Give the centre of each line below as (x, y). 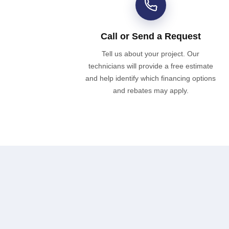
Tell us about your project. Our (151, 53)
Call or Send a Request (151, 36)
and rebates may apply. (151, 90)
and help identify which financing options (151, 78)
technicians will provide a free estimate (151, 66)
